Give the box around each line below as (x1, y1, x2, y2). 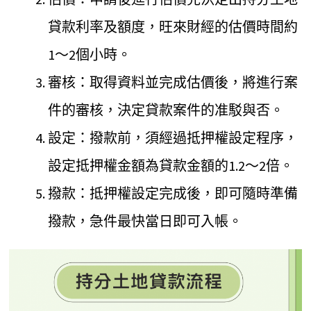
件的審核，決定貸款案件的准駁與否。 (48, 101, 285, 119)
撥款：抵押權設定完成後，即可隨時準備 (48, 184, 299, 202)
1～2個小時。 (48, 45, 132, 63)
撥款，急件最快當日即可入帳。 (48, 212, 243, 230)
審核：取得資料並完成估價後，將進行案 (48, 73, 299, 91)
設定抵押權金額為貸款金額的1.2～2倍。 (48, 156, 294, 174)
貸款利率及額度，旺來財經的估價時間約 (48, 17, 299, 35)
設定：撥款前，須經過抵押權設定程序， (48, 128, 299, 146)
